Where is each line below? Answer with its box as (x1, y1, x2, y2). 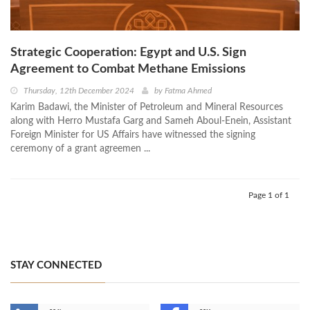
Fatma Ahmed (165, 86, 212, 95)
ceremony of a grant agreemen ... (10, 143, 150, 154)
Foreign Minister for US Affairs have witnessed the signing (10, 129, 255, 140)
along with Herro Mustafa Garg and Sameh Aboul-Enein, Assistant (10, 116, 291, 126)
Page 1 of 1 (248, 190, 289, 199)
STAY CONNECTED (10, 259, 102, 271)
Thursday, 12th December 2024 (24, 86, 134, 95)
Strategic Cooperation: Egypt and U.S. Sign (10, 46, 246, 59)
